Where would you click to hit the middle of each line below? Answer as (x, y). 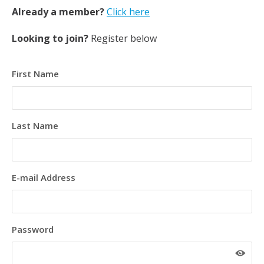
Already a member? (58, 12)
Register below (123, 38)
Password (33, 229)
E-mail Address (44, 177)
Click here (128, 12)
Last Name (35, 126)
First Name (35, 74)
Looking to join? (50, 38)
